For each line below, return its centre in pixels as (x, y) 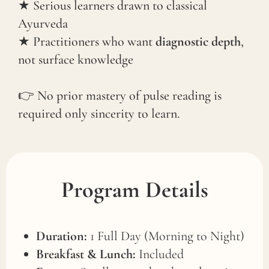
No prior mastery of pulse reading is (129, 95)
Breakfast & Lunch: (86, 254)
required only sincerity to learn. (99, 113)
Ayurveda (43, 23)
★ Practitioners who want (87, 41)
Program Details (134, 189)
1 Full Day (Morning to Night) (166, 236)
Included (160, 254)
